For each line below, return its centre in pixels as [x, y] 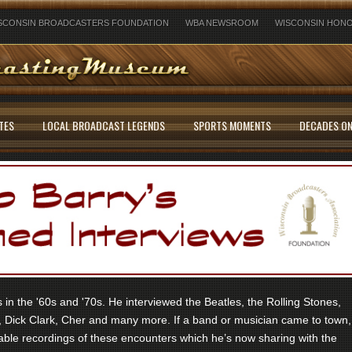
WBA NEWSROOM [222, 23]
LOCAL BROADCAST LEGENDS [104, 125]
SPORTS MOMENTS [232, 125]
